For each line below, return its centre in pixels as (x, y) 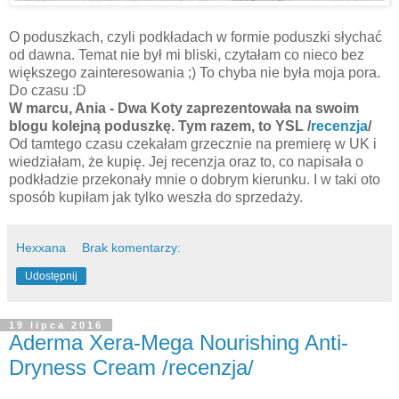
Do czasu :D (48, 91)
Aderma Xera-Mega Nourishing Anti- (179, 343)
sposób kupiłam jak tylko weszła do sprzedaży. (156, 198)
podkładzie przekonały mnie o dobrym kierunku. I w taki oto (195, 180)
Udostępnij (51, 277)
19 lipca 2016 (56, 326)
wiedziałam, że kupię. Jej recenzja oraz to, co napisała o (186, 162)
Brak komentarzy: (132, 248)
